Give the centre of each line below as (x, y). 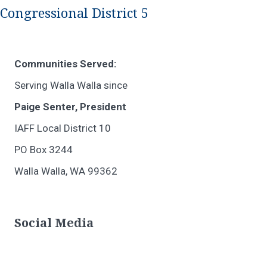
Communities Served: (65, 64)
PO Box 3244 (44, 150)
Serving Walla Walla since (71, 85)
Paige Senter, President (70, 107)
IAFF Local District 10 (63, 128)
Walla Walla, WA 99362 (66, 171)
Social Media (54, 223)
